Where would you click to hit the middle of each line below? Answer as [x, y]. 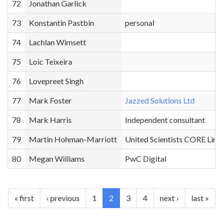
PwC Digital [146, 159]
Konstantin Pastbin [61, 23]
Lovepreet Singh [56, 81]
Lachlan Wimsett [57, 42]
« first [24, 198]
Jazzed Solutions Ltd [160, 100]
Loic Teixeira [51, 61]
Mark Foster [50, 100]
